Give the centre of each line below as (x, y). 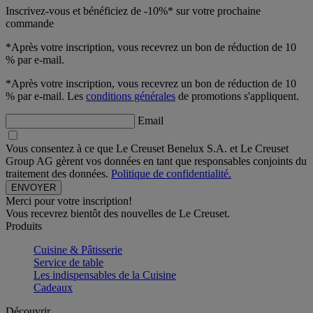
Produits (24, 226)
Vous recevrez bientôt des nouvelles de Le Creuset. (118, 213)
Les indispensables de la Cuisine (105, 275)
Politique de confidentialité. (171, 173)
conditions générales (131, 96)
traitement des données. (58, 173)
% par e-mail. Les (46, 96)
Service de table (68, 262)
